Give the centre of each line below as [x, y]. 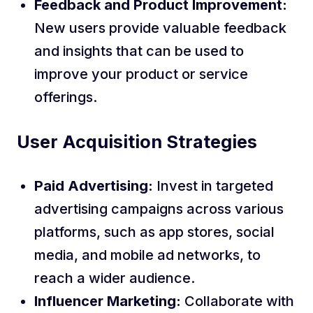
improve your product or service [141, 74]
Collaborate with [239, 301]
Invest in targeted [213, 186]
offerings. [66, 97]
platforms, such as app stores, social [154, 232]
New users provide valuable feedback [160, 28]
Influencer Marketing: [109, 301]
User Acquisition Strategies [137, 142]
